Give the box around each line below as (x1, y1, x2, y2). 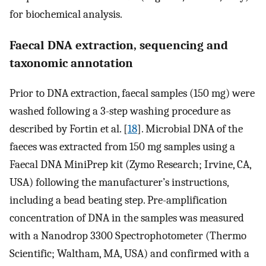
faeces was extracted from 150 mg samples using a (9, 140, 235, 153)
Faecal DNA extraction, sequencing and (9, 37, 228, 52)
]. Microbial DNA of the (137, 122, 243, 135)
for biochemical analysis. (9, 8, 122, 21)
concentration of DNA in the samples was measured (9, 211, 244, 224)
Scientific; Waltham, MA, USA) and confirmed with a (9, 246, 249, 260)
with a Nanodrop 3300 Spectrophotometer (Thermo (9, 229, 246, 242)
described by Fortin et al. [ (9, 122, 128, 135)
